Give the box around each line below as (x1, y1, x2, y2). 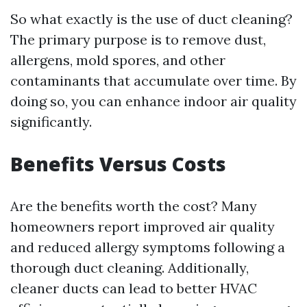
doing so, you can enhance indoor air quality (10, 93, 297, 110)
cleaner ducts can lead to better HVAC (10, 280, 257, 297)
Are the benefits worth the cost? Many (10, 197, 257, 214)
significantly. (10, 113, 92, 130)
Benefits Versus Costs (10, 151, 226, 177)
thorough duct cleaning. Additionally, (10, 259, 249, 276)
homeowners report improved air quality (10, 218, 275, 235)
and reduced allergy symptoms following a (10, 238, 285, 256)
